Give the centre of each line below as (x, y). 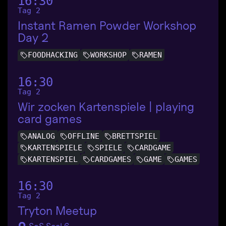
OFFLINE (83, 136)
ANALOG (41, 136)
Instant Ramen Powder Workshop (107, 26)
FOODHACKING (53, 55)
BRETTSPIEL (135, 136)
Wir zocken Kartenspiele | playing (106, 106)
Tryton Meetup (57, 210)
